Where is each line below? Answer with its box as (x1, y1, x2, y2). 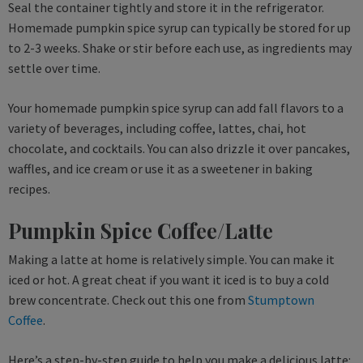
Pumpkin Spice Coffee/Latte (8, 216, 273, 244)
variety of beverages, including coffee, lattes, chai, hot (8, 119, 306, 136)
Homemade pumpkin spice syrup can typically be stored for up (8, 19, 351, 36)
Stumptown (248, 291, 314, 308)
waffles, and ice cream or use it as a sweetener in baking (8, 160, 313, 177)
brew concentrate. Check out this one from (8, 291, 248, 308)
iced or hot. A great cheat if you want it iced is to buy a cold (8, 271, 329, 288)
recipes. (8, 180, 50, 197)
